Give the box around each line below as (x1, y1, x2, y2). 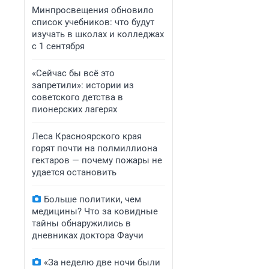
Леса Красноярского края (32, 131, 142, 142)
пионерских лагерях (32, 104, 117, 115)
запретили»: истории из (32, 80, 134, 91)
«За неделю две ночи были (44, 257, 160, 268)
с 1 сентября (32, 41, 85, 52)
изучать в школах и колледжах (32, 29, 164, 40)
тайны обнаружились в (32, 218, 131, 229)
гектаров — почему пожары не (32, 155, 162, 166)
